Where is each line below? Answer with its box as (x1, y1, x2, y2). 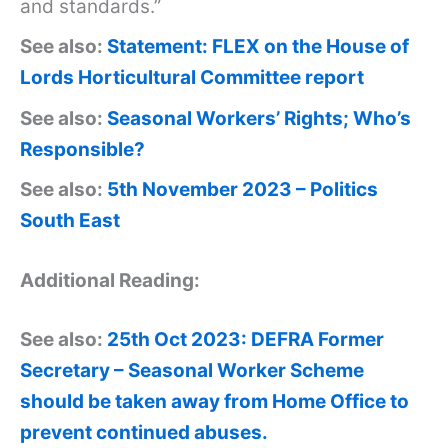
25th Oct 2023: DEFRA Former (107, 328, 384, 352)
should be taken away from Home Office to (20, 390, 409, 414)
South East (20, 209, 120, 233)
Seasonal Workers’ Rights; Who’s (107, 106, 411, 130)
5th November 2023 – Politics (107, 178, 378, 202)
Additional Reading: (20, 268, 200, 292)
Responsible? (20, 137, 145, 161)
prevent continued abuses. (20, 421, 268, 445)
